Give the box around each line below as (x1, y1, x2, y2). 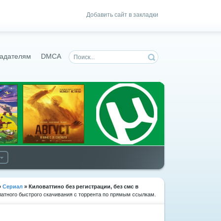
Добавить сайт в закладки (86, 11, 158, 18)
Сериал (2, 184, 23, 189)
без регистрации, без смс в (64, 184, 139, 189)
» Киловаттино (23, 184, 64, 189)
